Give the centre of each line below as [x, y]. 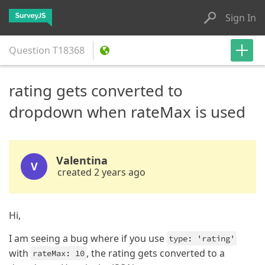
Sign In [241, 18]
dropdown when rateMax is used [127, 112]
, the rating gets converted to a [156, 253]
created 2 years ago [101, 172]
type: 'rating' [202, 238]
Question [30, 50]
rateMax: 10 [59, 253]
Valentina [82, 160]
